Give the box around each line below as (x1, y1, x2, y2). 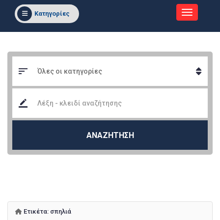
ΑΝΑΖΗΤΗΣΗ (86, 130, 134, 140)
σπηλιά (50, 208, 71, 215)
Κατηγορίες (34, 10, 70, 17)
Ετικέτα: (22, 208, 50, 215)
